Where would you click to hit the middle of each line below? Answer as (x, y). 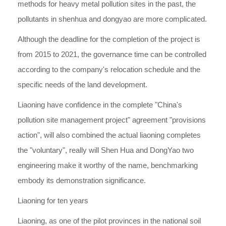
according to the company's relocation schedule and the (109, 69)
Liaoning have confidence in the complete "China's (100, 105)
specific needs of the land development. (82, 84)
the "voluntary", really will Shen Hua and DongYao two (106, 150)
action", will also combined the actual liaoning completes (109, 135)
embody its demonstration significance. (82, 180)
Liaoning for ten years (53, 201)
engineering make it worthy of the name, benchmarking (108, 165)
